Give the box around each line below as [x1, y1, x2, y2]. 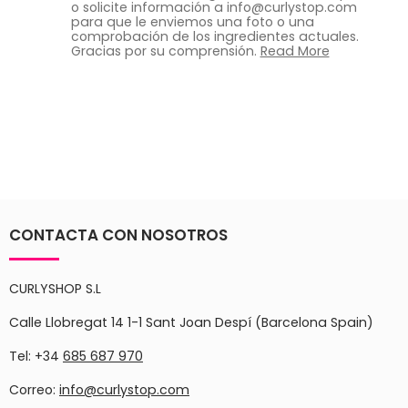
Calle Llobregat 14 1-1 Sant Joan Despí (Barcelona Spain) [9, 313, 373, 332]
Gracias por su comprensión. [70, 42, 260, 61]
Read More [260, 42, 330, 61]
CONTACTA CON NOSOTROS [9, 224, 228, 247]
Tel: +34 [9, 347, 63, 366]
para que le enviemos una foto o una [70, 13, 314, 32]
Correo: [9, 381, 59, 400]
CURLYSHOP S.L [9, 280, 101, 299]
